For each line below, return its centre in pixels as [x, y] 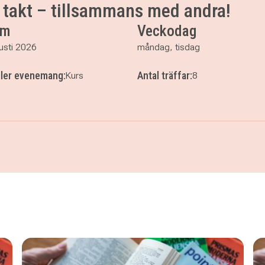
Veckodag [167, 31]
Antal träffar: [165, 75]
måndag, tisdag [169, 47]
